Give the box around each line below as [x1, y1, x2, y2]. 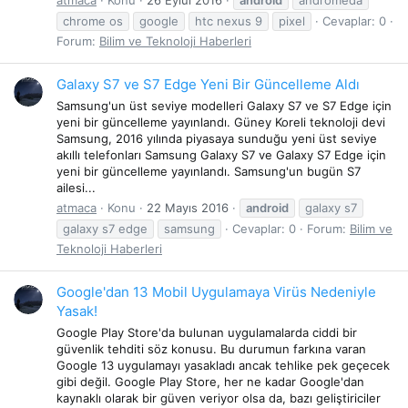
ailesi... [56, 179, 96, 195]
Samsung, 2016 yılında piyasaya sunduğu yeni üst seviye [56, 130, 377, 146]
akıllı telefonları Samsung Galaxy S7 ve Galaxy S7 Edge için [56, 147, 386, 162]
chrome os [63, 13, 123, 28]
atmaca [56, 199, 97, 215]
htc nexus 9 [195, 13, 262, 28]
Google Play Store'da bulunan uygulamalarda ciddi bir [56, 324, 357, 340]
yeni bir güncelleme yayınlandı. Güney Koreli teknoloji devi [56, 114, 385, 129]
